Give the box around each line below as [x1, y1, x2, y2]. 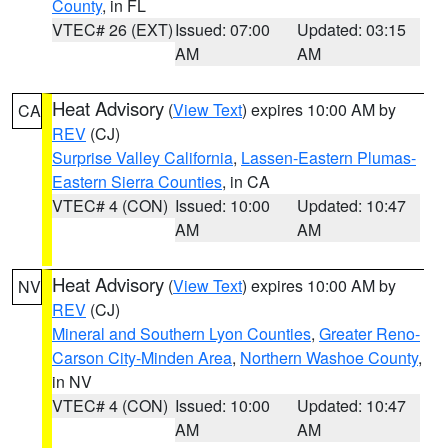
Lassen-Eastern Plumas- [241, 146, 416, 169]
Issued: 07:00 [174, 18, 270, 41]
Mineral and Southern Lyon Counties [52, 322, 311, 345]
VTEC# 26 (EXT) [52, 18, 173, 41]
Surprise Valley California [52, 146, 233, 169]
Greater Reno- [319, 322, 420, 345]
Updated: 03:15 [297, 18, 407, 41]
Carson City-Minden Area [52, 346, 232, 369]
